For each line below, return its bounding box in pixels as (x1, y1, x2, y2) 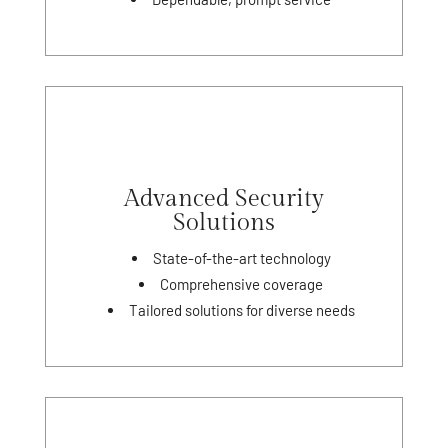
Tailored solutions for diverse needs (128, 300, 355, 319)
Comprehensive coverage (160, 274, 324, 293)
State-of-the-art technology (152, 248, 331, 267)
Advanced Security (123, 184, 324, 213)
